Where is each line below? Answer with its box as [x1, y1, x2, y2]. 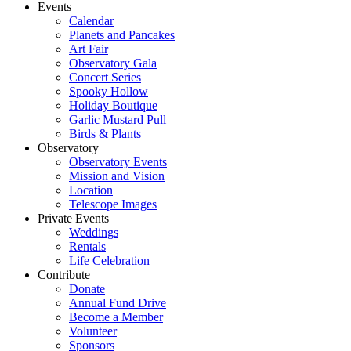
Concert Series [69, 71, 141, 84]
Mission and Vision [69, 169, 165, 183]
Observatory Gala [69, 56, 157, 70]
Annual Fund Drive [69, 296, 166, 309]
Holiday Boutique [69, 99, 157, 112]
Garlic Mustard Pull [69, 113, 166, 126]
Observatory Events [69, 155, 167, 168]
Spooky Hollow [69, 85, 148, 98]
